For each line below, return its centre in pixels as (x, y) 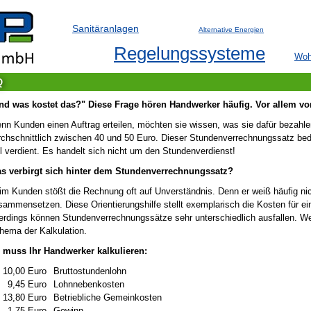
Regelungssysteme (190, 53)
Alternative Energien (231, 30)
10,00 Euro (25, 271)
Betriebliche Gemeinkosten (108, 297)
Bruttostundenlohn (90, 271)
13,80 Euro (25, 297)
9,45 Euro (27, 284)
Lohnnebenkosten (89, 284)
